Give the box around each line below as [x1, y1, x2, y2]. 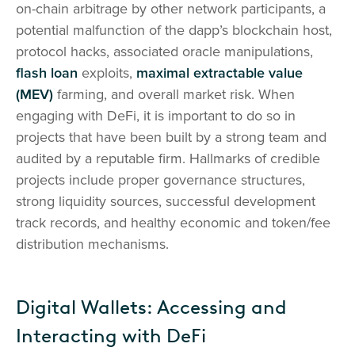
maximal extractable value [136, 64, 303, 82]
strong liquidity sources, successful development [16, 193, 315, 211]
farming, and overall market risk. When [57, 86, 295, 104]
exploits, [82, 64, 136, 82]
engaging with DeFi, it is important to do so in [16, 107, 296, 125]
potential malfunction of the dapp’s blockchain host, [16, 21, 332, 40]
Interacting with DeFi [16, 324, 206, 348]
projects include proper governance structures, [16, 171, 305, 189]
